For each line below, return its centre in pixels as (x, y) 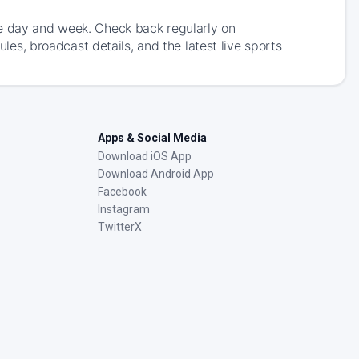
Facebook (122, 192)
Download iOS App (145, 156)
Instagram (124, 209)
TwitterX (120, 227)
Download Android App (156, 174)
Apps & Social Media (152, 138)
